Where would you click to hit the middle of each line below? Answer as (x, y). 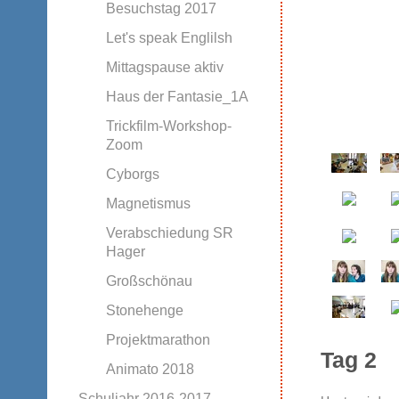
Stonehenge (144, 310)
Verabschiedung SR (169, 232)
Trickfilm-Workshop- (168, 126)
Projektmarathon (158, 339)
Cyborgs (132, 174)
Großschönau (149, 281)
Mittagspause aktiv (164, 67)
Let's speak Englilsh (169, 37)
